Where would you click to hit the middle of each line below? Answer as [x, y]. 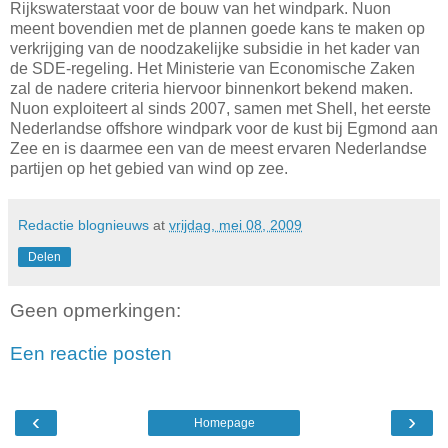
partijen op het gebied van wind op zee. [149, 168]
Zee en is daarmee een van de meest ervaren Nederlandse [218, 148]
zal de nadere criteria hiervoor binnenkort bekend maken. [211, 88]
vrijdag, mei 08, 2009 [235, 224]
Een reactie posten [91, 354]
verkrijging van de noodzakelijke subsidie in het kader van [215, 48]
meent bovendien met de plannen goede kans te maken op [217, 28]
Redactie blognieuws [83, 224]
